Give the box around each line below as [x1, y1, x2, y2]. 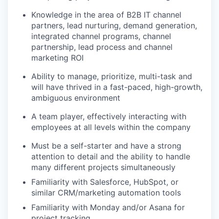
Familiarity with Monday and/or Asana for [31, 202, 185, 212]
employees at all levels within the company [31, 122, 191, 132]
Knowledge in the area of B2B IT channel [31, 10, 181, 20]
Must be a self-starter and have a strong [31, 141, 181, 151]
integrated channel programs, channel [31, 31, 171, 41]
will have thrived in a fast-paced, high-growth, [31, 82, 202, 92]
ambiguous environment [31, 93, 120, 103]
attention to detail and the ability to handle [31, 152, 190, 161]
